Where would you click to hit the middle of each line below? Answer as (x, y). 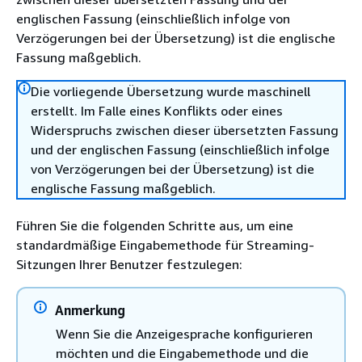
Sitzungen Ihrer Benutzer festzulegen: (129, 264)
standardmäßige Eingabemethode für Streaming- (165, 245)
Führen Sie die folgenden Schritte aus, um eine (155, 225)
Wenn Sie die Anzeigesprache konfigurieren (184, 334)
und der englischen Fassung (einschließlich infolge (180, 149)
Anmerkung (90, 310)
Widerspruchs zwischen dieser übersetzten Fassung (185, 130)
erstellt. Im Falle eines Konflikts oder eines (157, 111)
